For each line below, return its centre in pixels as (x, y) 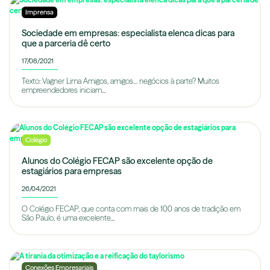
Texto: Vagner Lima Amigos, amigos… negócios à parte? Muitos (121, 81)
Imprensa (39, 12)
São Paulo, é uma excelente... (68, 218)
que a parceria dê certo (66, 44)
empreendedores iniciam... (64, 90)
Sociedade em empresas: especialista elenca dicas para (128, 33)
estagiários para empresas (72, 171)
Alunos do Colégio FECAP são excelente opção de (117, 161)
